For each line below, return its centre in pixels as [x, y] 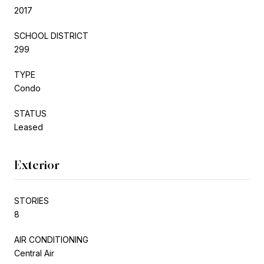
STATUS [30, 113]
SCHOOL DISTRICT [51, 35]
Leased [29, 127]
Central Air [34, 253]
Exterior [37, 165]
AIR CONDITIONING [51, 239]
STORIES [32, 200]
